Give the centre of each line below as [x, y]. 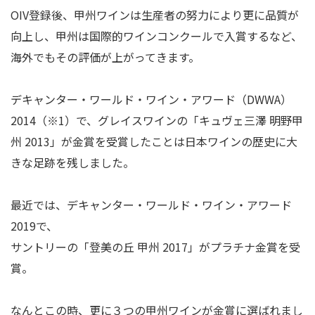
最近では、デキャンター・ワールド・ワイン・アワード [151, 205]
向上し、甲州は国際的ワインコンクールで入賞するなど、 [156, 36]
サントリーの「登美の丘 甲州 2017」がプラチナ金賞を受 [155, 247]
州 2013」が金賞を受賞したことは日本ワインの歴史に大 [154, 142]
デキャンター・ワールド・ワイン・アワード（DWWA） [151, 99]
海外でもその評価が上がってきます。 [105, 57]
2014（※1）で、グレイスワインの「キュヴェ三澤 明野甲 [157, 121]
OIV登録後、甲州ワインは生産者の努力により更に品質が [155, 15]
